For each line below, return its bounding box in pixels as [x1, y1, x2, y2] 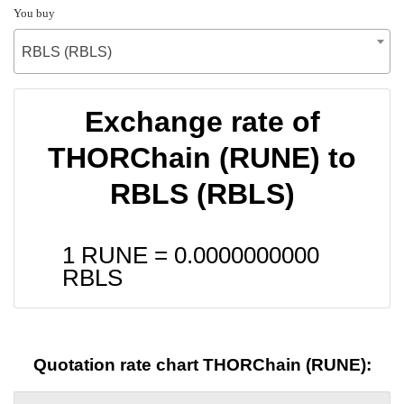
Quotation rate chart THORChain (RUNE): [32, 355, 372, 375]
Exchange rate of [84, 105, 320, 138]
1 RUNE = [62, 242, 174, 268]
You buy [14, 5, 55, 20]
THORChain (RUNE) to [48, 141, 356, 174]
